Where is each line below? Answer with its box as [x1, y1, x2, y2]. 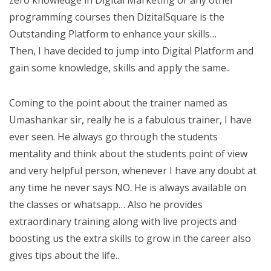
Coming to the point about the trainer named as [9, 96, 227, 109]
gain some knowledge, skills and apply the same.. [9, 61, 230, 74]
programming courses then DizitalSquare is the [9, 10, 224, 24]
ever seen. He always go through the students [9, 130, 218, 143]
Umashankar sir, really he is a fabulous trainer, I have [9, 113, 252, 126]
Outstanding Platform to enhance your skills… [9, 27, 217, 41]
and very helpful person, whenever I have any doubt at [9, 164, 256, 177]
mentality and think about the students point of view [9, 147, 247, 160]
